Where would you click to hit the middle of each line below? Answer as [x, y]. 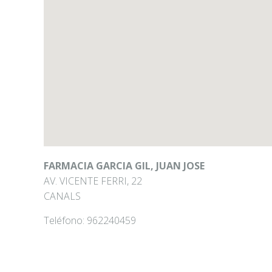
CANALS [62, 196]
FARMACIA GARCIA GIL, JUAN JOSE [124, 166]
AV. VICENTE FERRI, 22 [93, 181]
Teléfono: [65, 220]
